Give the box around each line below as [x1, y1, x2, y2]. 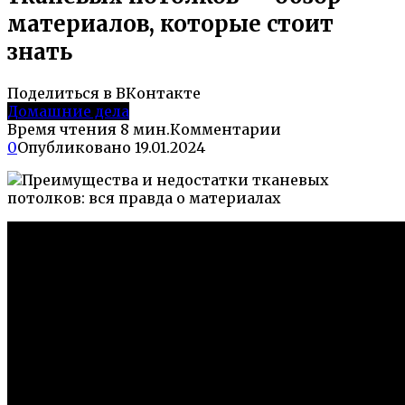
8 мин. [117, 119, 170, 138]
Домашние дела [7, 101, 129, 120]
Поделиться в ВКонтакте [7, 83, 201, 102]
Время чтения [7, 119, 117, 138]
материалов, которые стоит [7, 9, 334, 38]
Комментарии [170, 119, 281, 138]
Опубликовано [17, 137, 131, 156]
